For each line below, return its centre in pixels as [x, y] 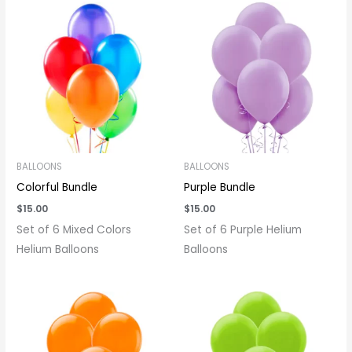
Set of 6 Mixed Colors [74, 230]
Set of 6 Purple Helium [243, 230]
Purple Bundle [220, 188]
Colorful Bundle [57, 188]
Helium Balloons [58, 250]
